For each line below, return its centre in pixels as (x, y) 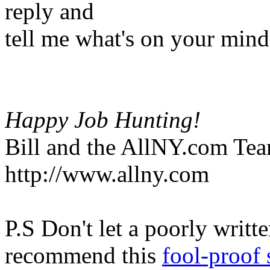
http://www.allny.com (107, 174)
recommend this (83, 255)
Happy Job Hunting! (103, 120)
